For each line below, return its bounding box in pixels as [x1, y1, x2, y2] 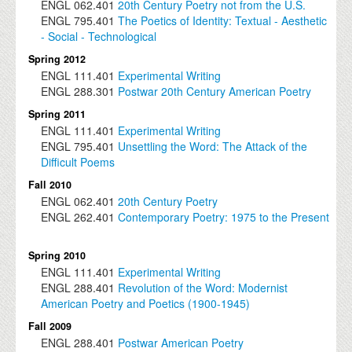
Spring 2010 [28, 248, 86, 263]
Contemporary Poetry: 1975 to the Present [118, 209, 330, 225]
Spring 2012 [28, 52, 86, 67]
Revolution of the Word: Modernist [118, 280, 288, 296]
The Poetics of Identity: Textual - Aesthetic [118, 13, 328, 29]
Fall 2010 [28, 178, 72, 192]
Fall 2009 [28, 319, 72, 334]
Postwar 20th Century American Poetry [118, 83, 312, 100]
